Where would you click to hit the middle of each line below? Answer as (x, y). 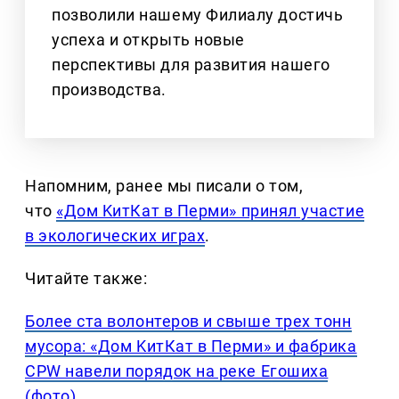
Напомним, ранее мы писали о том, (164, 186)
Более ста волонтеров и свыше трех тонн (188, 322)
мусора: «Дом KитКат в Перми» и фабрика (191, 346)
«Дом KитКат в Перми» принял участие (211, 211)
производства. (110, 90)
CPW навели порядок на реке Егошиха (177, 371)
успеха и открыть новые (148, 40)
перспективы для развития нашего (191, 65)
